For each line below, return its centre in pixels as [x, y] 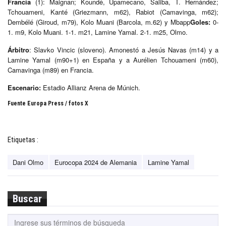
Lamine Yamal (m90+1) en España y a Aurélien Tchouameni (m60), [113, 60]
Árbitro [18, 50]
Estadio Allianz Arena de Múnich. [92, 88]
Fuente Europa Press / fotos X [48, 104]
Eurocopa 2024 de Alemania [96, 162]
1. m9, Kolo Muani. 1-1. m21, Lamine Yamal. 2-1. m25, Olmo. [98, 32]
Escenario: [25, 88]
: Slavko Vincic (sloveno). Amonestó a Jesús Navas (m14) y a [124, 50]
